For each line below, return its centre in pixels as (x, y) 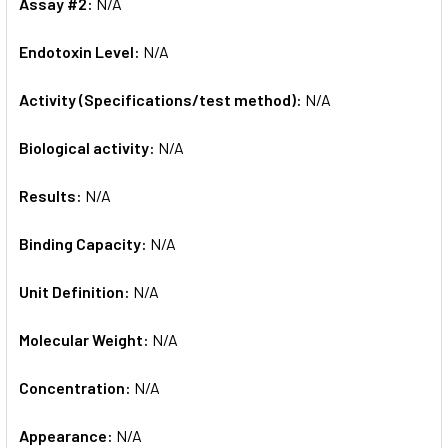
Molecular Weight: (85, 339)
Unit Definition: (76, 291)
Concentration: (76, 387)
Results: (52, 195)
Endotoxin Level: (81, 51)
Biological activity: (88, 147)
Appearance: (67, 435)
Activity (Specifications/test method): (162, 99)
